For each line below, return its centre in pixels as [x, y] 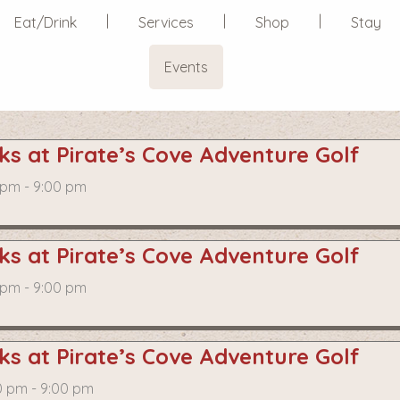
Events [186, 67]
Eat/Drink [45, 22]
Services [166, 22]
